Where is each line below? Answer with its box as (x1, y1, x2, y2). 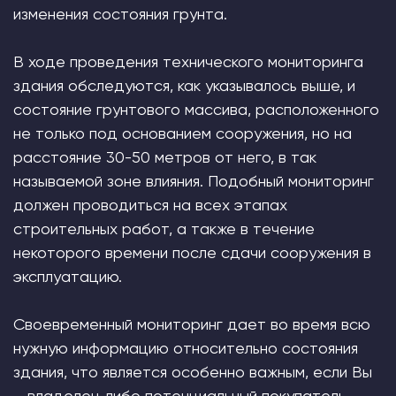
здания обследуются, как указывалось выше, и (13, 76, 355, 95)
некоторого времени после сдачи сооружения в (13, 243, 371, 262)
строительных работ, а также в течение (13, 219, 315, 238)
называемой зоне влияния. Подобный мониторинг (13, 171, 374, 190)
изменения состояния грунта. (13, 4, 227, 23)
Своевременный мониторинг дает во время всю (13, 315, 370, 333)
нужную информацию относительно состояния (13, 339, 358, 357)
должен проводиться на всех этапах (13, 195, 287, 214)
